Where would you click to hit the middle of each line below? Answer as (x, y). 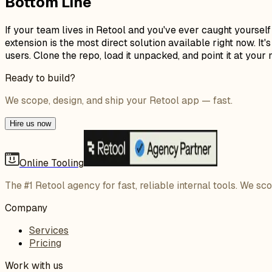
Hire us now (30, 123)
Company (26, 208)
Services (49, 230)
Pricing (45, 243)
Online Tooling (52, 163)
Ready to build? (40, 78)
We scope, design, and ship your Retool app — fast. (119, 100)
